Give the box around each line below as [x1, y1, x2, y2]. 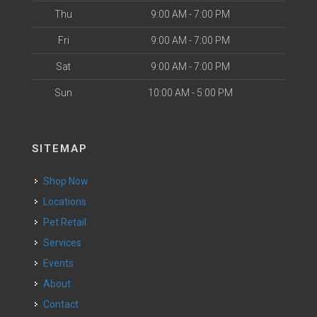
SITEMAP [32, 142, 88, 155]
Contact [50, 299, 79, 310]
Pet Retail [50, 217, 86, 228]
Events [49, 258, 74, 269]
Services [50, 237, 81, 248]
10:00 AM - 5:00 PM [147, 87, 233, 98]
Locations [48, 196, 86, 207]
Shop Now [50, 175, 88, 187]
